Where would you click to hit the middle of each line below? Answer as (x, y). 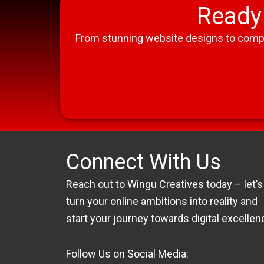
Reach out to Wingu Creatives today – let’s (164, 184)
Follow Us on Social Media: (127, 254)
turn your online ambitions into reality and (162, 201)
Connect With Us (143, 162)
